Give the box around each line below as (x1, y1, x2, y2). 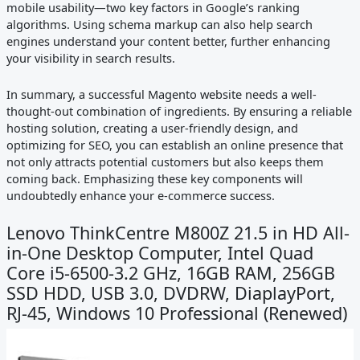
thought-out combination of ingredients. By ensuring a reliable (6, 102, 352, 119)
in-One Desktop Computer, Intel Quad (6, 241, 313, 265)
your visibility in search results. (6, 50, 175, 67)
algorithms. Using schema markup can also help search (6, 16, 313, 33)
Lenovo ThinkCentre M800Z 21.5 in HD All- (6, 221, 350, 245)
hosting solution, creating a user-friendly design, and (6, 119, 298, 136)
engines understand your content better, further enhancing (6, 33, 330, 50)
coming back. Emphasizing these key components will (6, 170, 303, 186)
